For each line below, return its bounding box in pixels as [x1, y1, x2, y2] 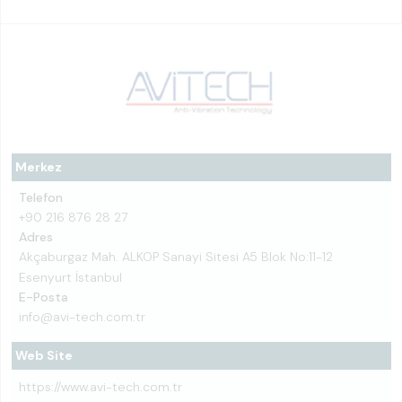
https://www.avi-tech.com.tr [19, 379, 182, 395]
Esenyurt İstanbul [19, 269, 122, 285]
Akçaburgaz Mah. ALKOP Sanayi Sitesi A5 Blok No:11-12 [19, 249, 333, 265]
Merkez [15, 159, 62, 175]
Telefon [19, 189, 63, 205]
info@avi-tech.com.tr [19, 309, 145, 325]
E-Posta [19, 289, 68, 305]
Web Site [15, 347, 73, 363]
